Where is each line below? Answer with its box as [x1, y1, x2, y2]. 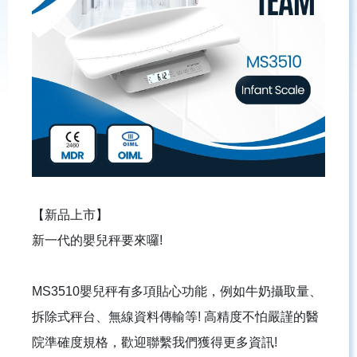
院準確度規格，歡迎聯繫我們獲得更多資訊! [32, 335, 277, 349]
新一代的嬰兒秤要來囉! [32, 233, 163, 247]
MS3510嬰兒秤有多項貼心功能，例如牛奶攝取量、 [32, 284, 322, 298]
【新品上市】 [32, 208, 108, 222]
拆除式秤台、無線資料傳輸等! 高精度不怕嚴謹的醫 [32, 310, 319, 324]
